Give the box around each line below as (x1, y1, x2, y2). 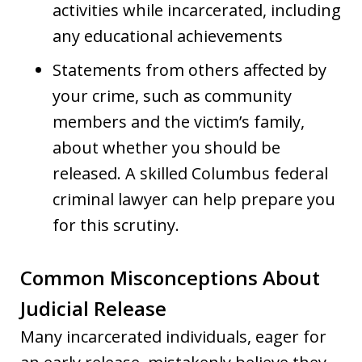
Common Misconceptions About (20, 263, 320, 291)
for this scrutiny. (53, 213, 179, 236)
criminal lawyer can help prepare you (53, 187, 335, 210)
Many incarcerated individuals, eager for (20, 325, 326, 347)
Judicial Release (20, 294, 166, 322)
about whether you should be (53, 136, 280, 158)
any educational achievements (53, 24, 283, 47)
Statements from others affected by (53, 58, 326, 81)
